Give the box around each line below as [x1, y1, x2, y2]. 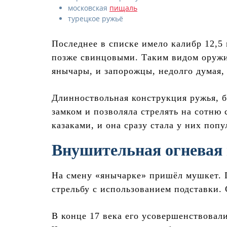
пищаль [109, 3, 137, 13]
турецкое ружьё [68, 14, 123, 24]
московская [68, 3, 109, 13]
